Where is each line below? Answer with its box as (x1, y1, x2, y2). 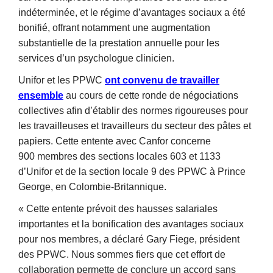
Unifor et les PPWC (18, 74, 105, 85)
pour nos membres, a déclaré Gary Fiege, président (18, 233, 239, 244)
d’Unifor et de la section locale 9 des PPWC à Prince (18, 166, 246, 177)
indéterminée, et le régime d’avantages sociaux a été (18, 7, 246, 18)
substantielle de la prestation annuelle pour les (18, 37, 219, 48)
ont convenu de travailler (105, 74, 219, 85)
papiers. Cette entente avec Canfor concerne (18, 135, 211, 146)
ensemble (18, 90, 63, 101)
